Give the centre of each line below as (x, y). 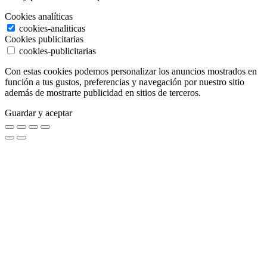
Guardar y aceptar (38, 113)
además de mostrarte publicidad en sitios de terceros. (103, 93)
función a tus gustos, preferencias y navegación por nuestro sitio (125, 82)
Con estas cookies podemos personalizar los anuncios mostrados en (131, 72)
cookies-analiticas (52, 29)
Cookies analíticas (39, 17)
